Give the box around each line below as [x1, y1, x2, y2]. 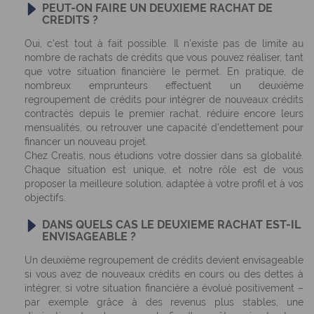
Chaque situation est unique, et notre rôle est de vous [25, 164, 303, 175]
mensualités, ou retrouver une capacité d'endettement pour [25, 122, 303, 133]
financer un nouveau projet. [25, 136, 148, 147]
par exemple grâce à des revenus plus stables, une [25, 296, 303, 308]
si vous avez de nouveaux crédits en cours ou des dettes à [25, 268, 303, 280]
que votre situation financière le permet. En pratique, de [25, 66, 303, 77]
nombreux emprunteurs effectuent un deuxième [25, 80, 303, 91]
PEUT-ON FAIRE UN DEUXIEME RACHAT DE [42, 1, 273, 15]
